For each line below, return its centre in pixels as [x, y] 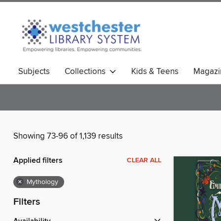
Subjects [34, 72]
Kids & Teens [155, 72]
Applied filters [38, 161]
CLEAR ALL [144, 161]
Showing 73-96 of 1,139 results [68, 136]
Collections [87, 72]
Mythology [42, 182]
